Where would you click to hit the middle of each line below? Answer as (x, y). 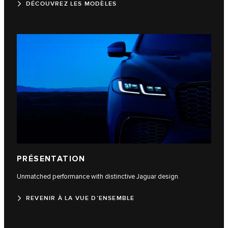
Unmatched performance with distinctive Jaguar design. (98, 177)
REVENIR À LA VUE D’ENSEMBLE (80, 198)
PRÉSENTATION (51, 159)
